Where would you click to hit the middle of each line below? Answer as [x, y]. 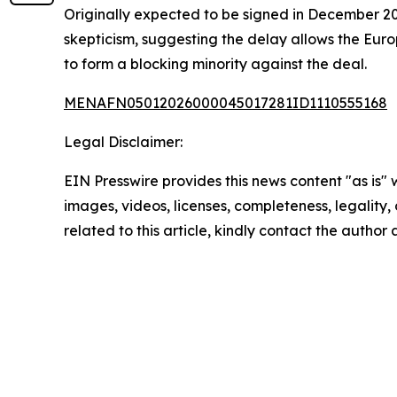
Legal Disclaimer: [123, 142]
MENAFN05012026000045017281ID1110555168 [226, 103]
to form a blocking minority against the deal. [215, 64]
